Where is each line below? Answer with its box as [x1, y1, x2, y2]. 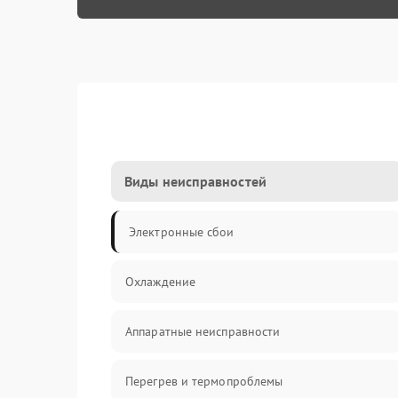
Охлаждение [125, 274, 195, 290]
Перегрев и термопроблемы [125, 373, 283, 389]
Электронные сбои [129, 224, 235, 240]
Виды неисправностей [124, 172, 267, 190]
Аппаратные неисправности [125, 323, 281, 339]
